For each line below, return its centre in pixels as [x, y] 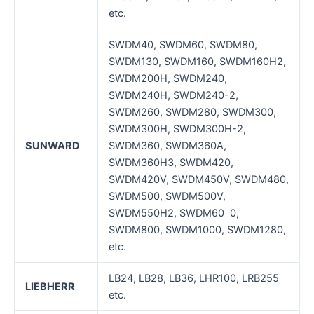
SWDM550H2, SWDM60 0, [173, 213]
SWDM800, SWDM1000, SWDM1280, [197, 230]
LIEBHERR [50, 287]
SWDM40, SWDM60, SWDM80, [183, 45]
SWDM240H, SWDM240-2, [173, 96]
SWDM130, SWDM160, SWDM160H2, [197, 62]
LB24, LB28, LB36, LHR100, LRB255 [193, 279]
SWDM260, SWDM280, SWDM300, [192, 112]
